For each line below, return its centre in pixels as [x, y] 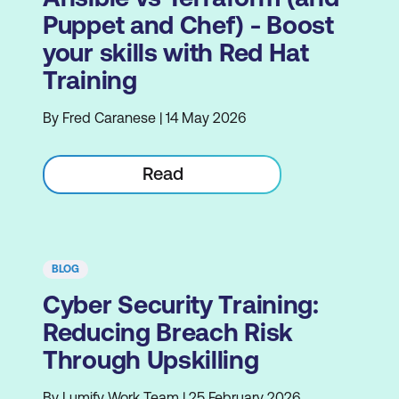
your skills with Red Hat [176, 53]
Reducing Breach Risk [168, 332]
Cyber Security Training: [181, 305]
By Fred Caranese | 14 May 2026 [144, 118]
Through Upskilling [151, 360]
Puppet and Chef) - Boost [188, 25]
